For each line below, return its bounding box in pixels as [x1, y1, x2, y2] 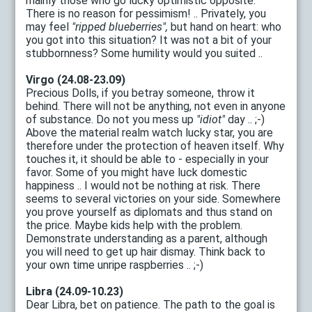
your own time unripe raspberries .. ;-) [26, 258, 204, 272]
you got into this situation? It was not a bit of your [26, 33, 272, 47]
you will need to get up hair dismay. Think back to [26, 244, 266, 258]
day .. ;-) [225, 112, 265, 126]
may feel [26, 19, 72, 33]
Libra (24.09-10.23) [26, 284, 124, 298]
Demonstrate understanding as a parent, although [26, 231, 268, 245]
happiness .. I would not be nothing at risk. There [26, 178, 261, 192]
